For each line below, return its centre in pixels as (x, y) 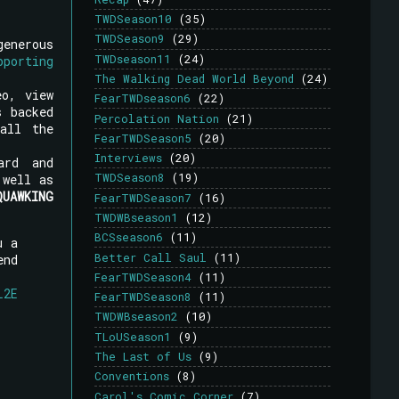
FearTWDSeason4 (143, 277)
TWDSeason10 (133, 19)
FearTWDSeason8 (143, 297)
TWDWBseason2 (136, 317)
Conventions (132, 376)
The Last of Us (143, 356)
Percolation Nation (157, 118)
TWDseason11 (133, 58)
